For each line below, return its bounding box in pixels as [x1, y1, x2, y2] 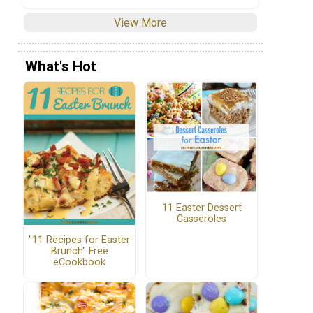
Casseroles [177, 212, 226, 225]
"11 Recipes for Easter [29, 234, 130, 247]
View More [114, 15, 167, 29]
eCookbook [53, 256, 105, 269]
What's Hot [25, 58, 96, 75]
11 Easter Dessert [161, 201, 242, 214]
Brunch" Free [50, 245, 108, 258]
